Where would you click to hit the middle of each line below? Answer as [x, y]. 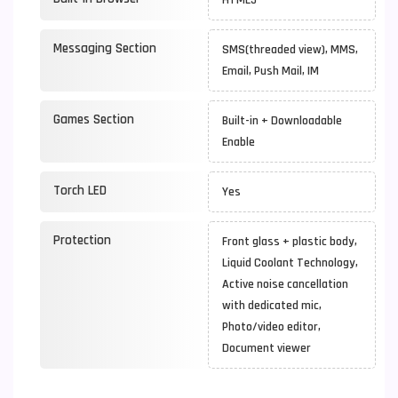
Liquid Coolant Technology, [290, 263]
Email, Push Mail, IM [271, 71]
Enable [239, 142]
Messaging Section [105, 48]
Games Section [94, 119]
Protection [82, 240]
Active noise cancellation [285, 284]
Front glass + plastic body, [290, 242]
